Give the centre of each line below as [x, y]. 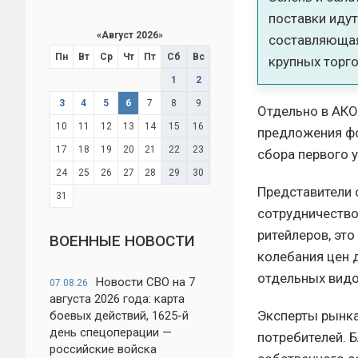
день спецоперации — [111, 332]
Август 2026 [129, 35]
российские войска [103, 349]
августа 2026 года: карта [117, 299]
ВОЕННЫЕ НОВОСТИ [122, 241]
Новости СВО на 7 [145, 282]
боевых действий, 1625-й [119, 316]
